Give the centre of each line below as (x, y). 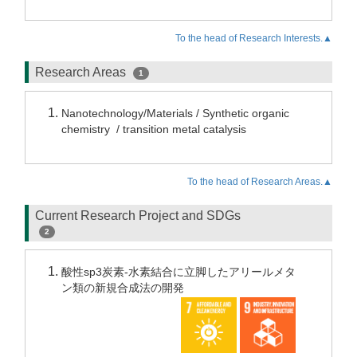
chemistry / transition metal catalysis (154, 129)
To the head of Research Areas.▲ (260, 182)
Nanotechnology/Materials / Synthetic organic (175, 113)
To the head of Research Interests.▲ (254, 38)
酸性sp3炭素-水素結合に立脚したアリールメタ (178, 272)
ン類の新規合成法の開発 (123, 288)
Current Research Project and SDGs (138, 216)
